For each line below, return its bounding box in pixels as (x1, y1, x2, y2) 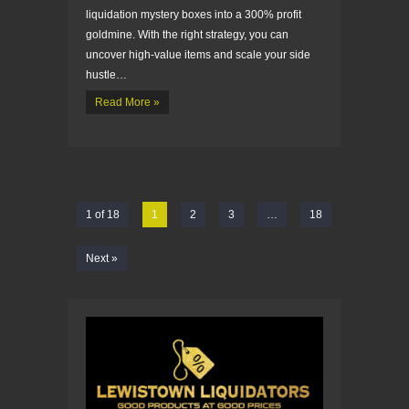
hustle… (86, 68, 127, 81)
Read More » (95, 95, 160, 109)
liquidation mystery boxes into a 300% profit (86, 7, 301, 21)
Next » (86, 251, 118, 265)
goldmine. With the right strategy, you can (86, 27, 288, 41)
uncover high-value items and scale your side (86, 47, 310, 61)
